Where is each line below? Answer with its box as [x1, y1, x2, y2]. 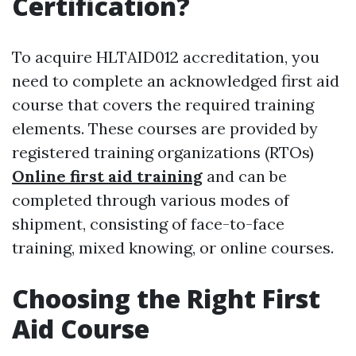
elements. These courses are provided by [12, 118, 318, 138]
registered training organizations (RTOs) [12, 142, 314, 162]
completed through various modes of [12, 190, 289, 210]
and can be [203, 166, 287, 186]
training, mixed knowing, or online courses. [12, 238, 334, 257]
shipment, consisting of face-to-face [12, 214, 284, 234]
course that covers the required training [12, 95, 314, 114]
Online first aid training [12, 166, 203, 186]
